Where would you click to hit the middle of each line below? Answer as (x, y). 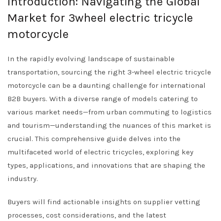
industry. (23, 179)
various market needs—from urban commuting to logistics (110, 112)
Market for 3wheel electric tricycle (100, 18)
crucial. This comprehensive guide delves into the (94, 139)
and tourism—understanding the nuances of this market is (109, 125)
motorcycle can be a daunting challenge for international (107, 85)
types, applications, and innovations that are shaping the (106, 165)
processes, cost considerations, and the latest (87, 215)
